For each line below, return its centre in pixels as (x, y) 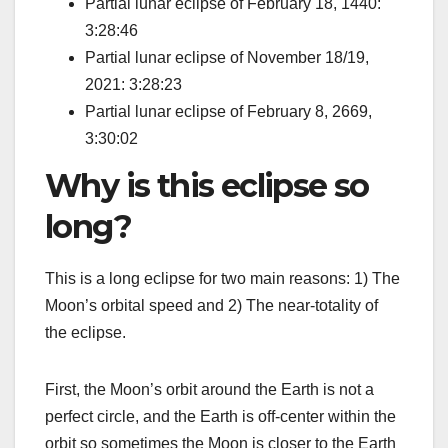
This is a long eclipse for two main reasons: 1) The (222, 279)
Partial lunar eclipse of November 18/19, (227, 58)
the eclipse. (85, 333)
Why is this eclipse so (207, 186)
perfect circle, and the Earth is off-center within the (220, 417)
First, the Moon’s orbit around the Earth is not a (209, 390)
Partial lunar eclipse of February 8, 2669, (228, 112)
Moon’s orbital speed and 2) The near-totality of (211, 306)
